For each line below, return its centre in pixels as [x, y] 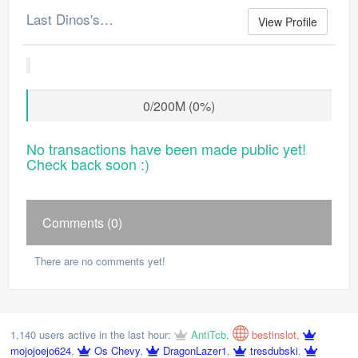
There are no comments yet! [100, 261]
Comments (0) [82, 223]
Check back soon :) [88, 164]
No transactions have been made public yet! [166, 149]
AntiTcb [209, 334]
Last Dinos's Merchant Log [107, 19]
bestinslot [274, 334]
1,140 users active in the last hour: [91, 334]
